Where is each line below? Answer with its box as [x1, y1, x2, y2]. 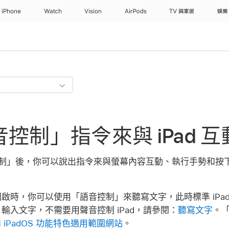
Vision [84, 8, 102, 14]
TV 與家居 [169, 8, 197, 14]
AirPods [124, 8, 147, 14]
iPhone [2, 8, 22, 14]
